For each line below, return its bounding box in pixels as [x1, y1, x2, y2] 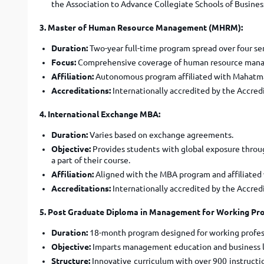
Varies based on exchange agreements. [88, 130, 233, 140]
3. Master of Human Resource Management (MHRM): [39, 23, 243, 32]
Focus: [51, 58, 76, 67]
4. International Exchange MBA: [39, 110, 160, 119]
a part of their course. [51, 156, 130, 165]
